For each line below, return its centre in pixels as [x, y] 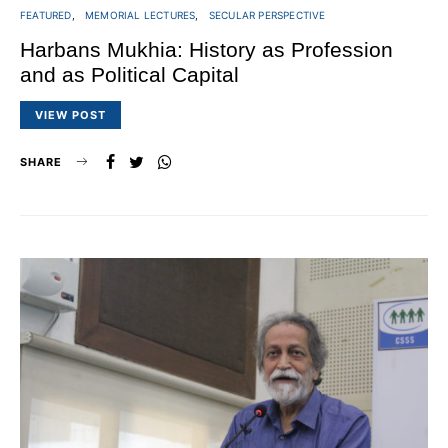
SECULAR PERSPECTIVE [267, 14]
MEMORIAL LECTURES [140, 14]
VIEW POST [70, 115]
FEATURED [46, 14]
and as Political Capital [129, 74]
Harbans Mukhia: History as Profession [206, 49]
